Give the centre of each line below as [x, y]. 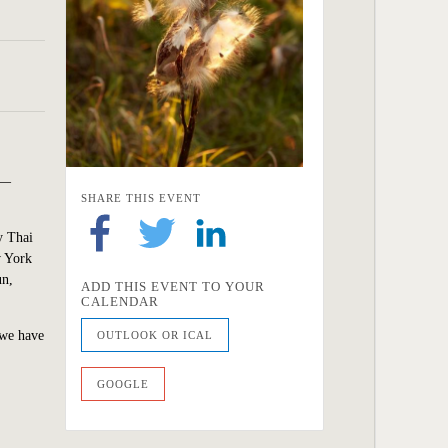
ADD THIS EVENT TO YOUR [173, 286]
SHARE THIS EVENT [141, 197]
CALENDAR [120, 301]
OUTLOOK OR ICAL [155, 334]
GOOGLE [123, 383]
